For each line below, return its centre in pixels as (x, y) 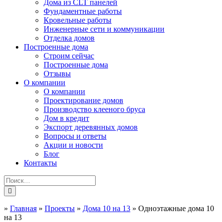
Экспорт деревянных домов (91, 127)
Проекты (60, 208)
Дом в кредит (66, 118)
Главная (23, 208)
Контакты (40, 163)
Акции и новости (73, 145)
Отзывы (57, 74)
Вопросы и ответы (75, 136)
